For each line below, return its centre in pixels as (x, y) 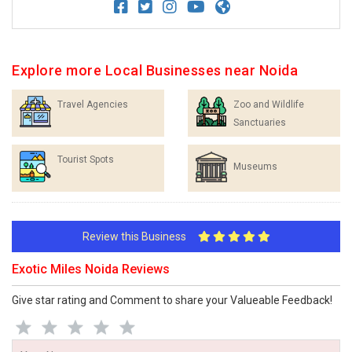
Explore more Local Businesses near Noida (155, 70)
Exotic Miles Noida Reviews (91, 269)
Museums (255, 167)
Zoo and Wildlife (269, 104)
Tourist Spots (86, 159)
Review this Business (140, 236)
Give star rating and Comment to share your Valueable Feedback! (172, 300)
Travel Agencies (93, 104)
